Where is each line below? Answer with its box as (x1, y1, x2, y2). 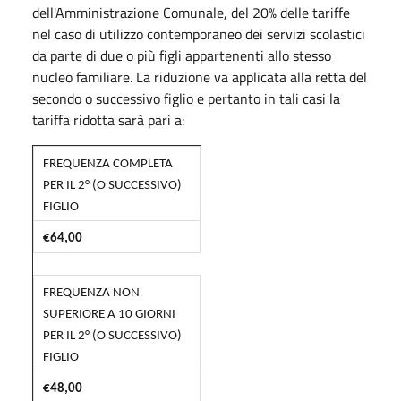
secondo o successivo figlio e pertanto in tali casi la (32, 87, 340, 109)
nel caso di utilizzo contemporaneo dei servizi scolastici (32, 22, 365, 45)
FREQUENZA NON (43, 286, 140, 300)
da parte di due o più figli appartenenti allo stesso (32, 44, 331, 66)
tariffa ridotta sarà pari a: (32, 108, 184, 131)
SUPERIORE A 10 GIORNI (43, 307, 178, 321)
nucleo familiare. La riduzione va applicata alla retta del (32, 65, 367, 88)
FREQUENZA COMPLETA (43, 157, 173, 171)
